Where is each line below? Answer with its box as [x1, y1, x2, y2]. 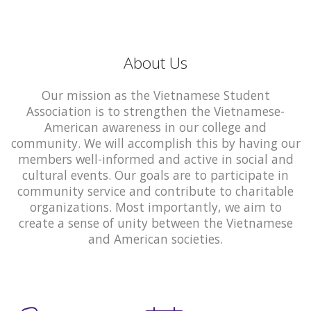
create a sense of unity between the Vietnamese [18, 214, 293, 231]
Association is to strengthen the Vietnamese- [26, 102, 285, 119]
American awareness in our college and [44, 118, 267, 135]
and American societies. [88, 230, 223, 247]
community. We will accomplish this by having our [10, 134, 301, 151]
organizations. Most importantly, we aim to [29, 198, 282, 215]
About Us [124, 51, 187, 74]
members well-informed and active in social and [17, 150, 294, 167]
